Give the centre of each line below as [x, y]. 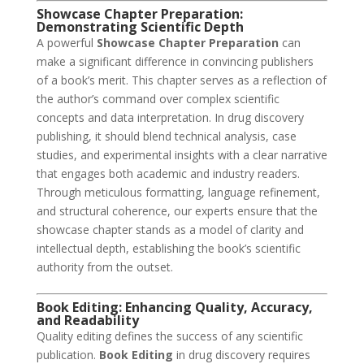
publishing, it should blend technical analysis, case [166, 136]
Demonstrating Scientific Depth [140, 27]
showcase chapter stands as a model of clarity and [170, 230]
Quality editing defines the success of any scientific [169, 336]
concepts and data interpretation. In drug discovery [170, 118]
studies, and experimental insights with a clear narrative [182, 155]
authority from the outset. [104, 267]
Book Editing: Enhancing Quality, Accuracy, [174, 308]
